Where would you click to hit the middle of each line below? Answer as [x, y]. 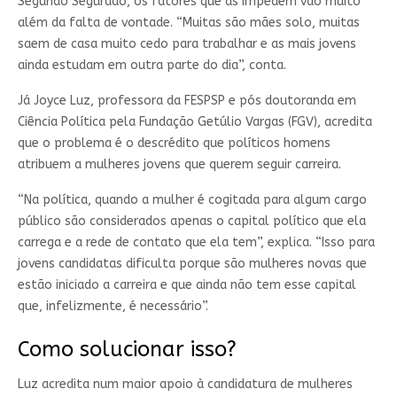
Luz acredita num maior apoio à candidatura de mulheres [185, 384]
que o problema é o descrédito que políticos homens [174, 143]
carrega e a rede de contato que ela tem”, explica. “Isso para [196, 242]
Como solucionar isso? [127, 349]
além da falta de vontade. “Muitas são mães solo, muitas [188, 23]
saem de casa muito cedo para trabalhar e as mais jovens [187, 44]
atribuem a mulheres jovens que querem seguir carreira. [179, 164]
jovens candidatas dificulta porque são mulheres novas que [192, 264]
